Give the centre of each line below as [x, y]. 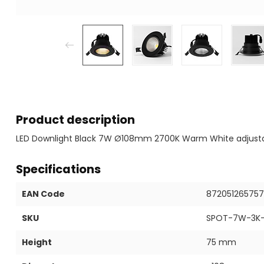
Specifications [58, 169]
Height [37, 242]
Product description [75, 120]
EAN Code [43, 194]
